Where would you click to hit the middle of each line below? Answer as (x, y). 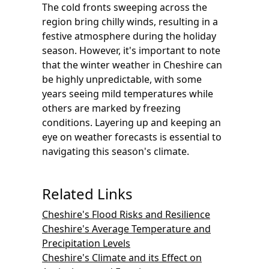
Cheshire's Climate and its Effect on (122, 258)
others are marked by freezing (111, 108)
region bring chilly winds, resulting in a (130, 22)
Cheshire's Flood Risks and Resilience (126, 214)
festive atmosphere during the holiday (129, 36)
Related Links (87, 194)
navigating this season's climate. (116, 151)
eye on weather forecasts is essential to (132, 137)
